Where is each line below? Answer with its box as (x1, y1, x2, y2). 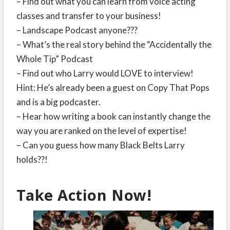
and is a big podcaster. (16, 96, 101, 107)
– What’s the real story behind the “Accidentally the (16, 39, 212, 50)
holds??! (16, 154, 48, 165)
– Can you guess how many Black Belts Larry (16, 139, 185, 150)
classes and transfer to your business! (16, 10, 161, 21)
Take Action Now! (16, 184, 152, 205)
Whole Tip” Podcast (16, 53, 93, 64)
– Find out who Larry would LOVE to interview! (16, 67, 194, 79)
